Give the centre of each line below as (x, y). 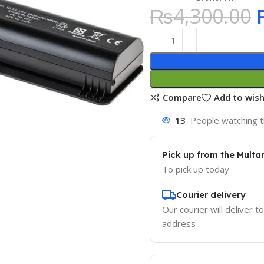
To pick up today (196, 169)
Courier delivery (211, 195)
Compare (182, 98)
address (179, 223)
